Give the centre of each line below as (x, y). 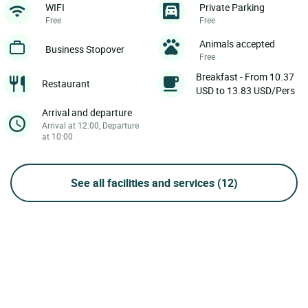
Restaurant (66, 83)
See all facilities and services (144, 183)
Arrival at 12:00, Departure (90, 125)
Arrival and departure (87, 112)
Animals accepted (237, 43)
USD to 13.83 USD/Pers (245, 90)
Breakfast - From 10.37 (245, 76)
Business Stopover (85, 49)
